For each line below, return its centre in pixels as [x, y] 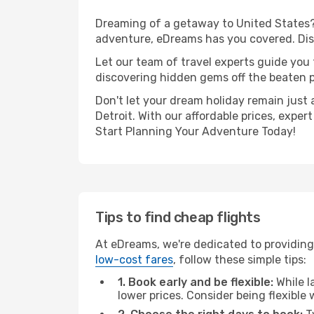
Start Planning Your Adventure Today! [196, 131]
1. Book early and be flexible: [196, 282]
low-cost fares [134, 260]
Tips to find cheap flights [178, 217]
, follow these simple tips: [240, 260]
